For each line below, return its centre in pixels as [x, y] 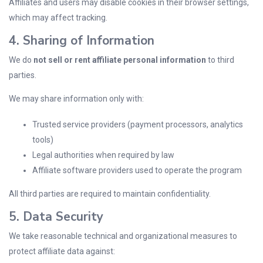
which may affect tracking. [58, 18]
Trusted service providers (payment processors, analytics [138, 124]
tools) [43, 140]
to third [220, 60]
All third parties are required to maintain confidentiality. [110, 194]
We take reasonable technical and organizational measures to [123, 236]
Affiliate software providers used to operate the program [137, 170]
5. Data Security [56, 217]
